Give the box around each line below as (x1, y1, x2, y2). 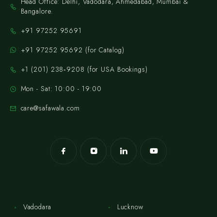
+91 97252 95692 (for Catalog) (20, 45, 124, 55)
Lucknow (117, 202, 143, 212)
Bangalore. (20, 6, 53, 16)
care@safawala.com (20, 103, 80, 113)
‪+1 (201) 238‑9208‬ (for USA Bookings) (20, 64, 148, 75)
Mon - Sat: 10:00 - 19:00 (20, 84, 102, 94)
